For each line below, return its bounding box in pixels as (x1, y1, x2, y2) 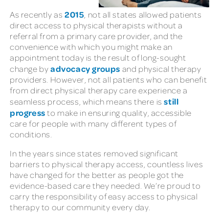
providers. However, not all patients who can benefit (10, 74, 207, 85)
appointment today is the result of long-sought (10, 52, 186, 63)
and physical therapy (120, 63, 201, 74)
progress (10, 107, 45, 118)
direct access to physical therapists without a (10, 20, 183, 30)
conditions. (10, 129, 54, 139)
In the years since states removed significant (10, 148, 179, 159)
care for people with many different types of (10, 118, 176, 129)
